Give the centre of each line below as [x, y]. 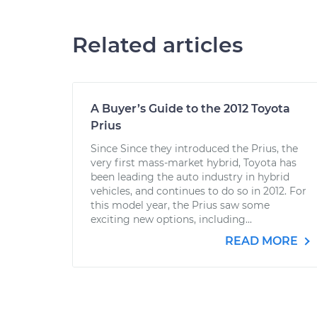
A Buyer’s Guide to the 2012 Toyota [190, 109]
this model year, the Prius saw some [180, 205]
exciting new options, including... [171, 219]
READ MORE [263, 241]
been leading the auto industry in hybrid [190, 177]
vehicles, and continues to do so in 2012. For [198, 191]
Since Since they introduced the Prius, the [194, 149]
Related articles [157, 45]
